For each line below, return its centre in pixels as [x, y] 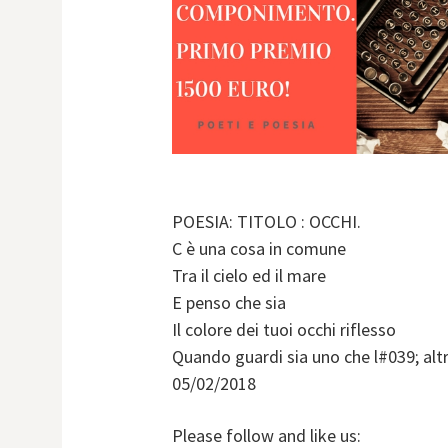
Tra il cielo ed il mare [249, 276]
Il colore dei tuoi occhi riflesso [284, 330]
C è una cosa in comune [259, 249]
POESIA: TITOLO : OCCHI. [266, 222]
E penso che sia [229, 303]
